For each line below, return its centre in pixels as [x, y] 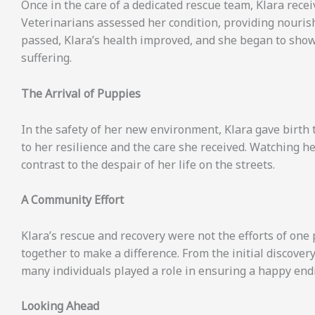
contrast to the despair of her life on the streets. [148, 164]
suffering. [46, 58]
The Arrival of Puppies [81, 94]
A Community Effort [72, 200]
